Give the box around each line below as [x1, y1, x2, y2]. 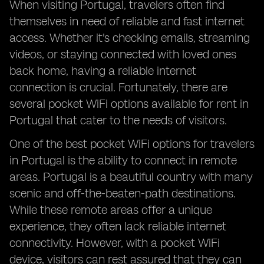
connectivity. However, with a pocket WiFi [9, 236, 220, 250]
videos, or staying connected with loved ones [9, 47, 236, 61]
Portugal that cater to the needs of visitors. [9, 113, 227, 127]
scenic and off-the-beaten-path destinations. [9, 186, 236, 200]
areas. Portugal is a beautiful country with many [9, 170, 253, 184]
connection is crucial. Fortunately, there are [9, 80, 227, 94]
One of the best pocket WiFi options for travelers [9, 137, 255, 151]
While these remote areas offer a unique [9, 203, 212, 217]
